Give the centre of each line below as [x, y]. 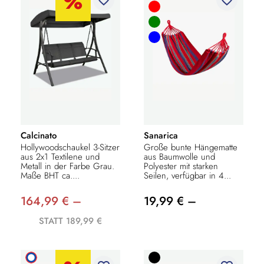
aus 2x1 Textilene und [60, 156]
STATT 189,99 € [70, 221]
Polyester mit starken [181, 166]
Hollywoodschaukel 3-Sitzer [70, 147]
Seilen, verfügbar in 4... [187, 175]
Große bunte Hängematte [191, 147]
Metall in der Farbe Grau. [67, 166]
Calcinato [39, 135]
